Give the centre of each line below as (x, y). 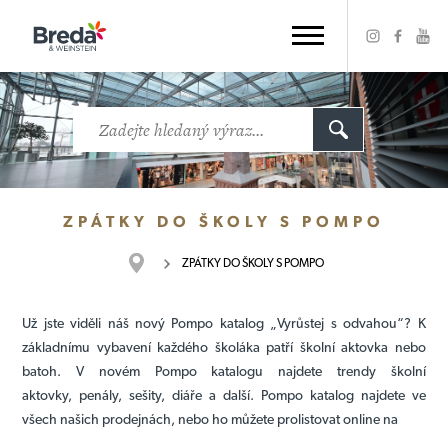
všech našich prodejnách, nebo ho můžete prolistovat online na (210, 419)
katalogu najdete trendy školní (311, 371)
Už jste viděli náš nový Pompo (118, 323)
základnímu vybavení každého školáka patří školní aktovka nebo (224, 347)
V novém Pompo (136, 371)
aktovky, (51, 395)
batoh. (49, 371)
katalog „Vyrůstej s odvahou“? (312, 323)
